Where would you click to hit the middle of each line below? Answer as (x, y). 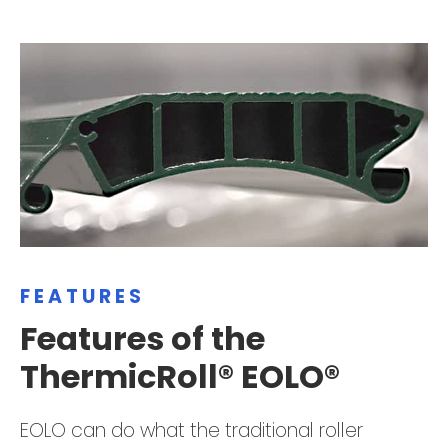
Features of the (142, 339)
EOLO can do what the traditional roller (191, 431)
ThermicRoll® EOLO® (180, 377)
